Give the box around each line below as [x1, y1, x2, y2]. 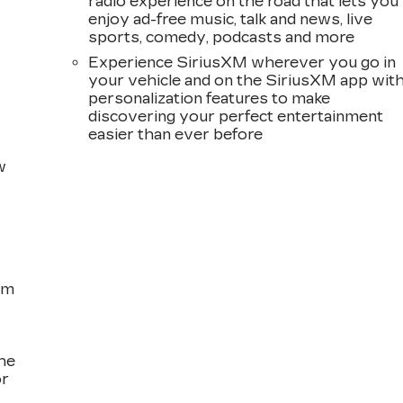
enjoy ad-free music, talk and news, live [88, 11, 373, 29]
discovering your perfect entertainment [88, 108, 384, 126]
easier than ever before [88, 126, 264, 144]
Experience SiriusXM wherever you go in [88, 54, 397, 72]
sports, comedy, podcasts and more [88, 29, 355, 47]
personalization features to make [88, 90, 331, 108]
